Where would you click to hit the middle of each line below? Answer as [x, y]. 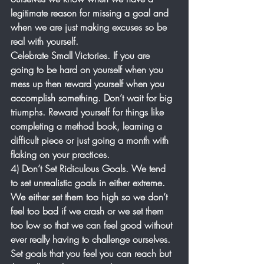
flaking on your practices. [62, 154]
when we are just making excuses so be [90, 27]
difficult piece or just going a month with [91, 140]
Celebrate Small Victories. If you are [82, 55]
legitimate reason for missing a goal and [91, 13]
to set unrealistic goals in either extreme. [89, 182]
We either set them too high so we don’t [90, 197]
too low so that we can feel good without [93, 225]
